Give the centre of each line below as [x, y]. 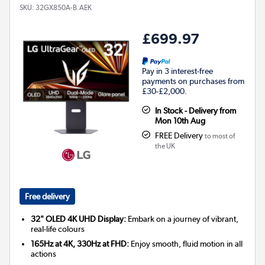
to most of [219, 136]
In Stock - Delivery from [195, 110]
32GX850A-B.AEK [64, 7]
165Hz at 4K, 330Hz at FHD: [80, 243]
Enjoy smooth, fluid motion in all [186, 243]
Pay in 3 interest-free [177, 71]
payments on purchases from [193, 81]
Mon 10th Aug [180, 120]
